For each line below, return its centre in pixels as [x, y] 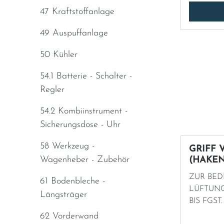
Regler [52, 90]
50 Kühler [59, 55]
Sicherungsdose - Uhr [80, 125]
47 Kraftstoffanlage [77, 12]
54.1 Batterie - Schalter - [86, 76]
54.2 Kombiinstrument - [84, 111]
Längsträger [63, 195]
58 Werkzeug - [67, 146]
